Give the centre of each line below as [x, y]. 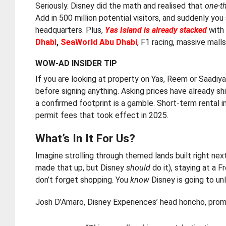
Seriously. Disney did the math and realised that [120, 6]
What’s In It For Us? [86, 138]
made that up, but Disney [81, 168]
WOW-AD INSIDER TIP [76, 63]
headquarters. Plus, [70, 30]
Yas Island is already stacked [156, 30]
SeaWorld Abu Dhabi [99, 42]
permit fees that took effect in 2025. [102, 115]
